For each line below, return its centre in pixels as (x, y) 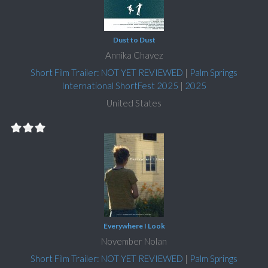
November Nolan (134, 241)
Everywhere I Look (134, 226)
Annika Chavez (134, 55)
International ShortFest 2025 (120, 85)
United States (134, 103)
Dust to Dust (134, 39)
